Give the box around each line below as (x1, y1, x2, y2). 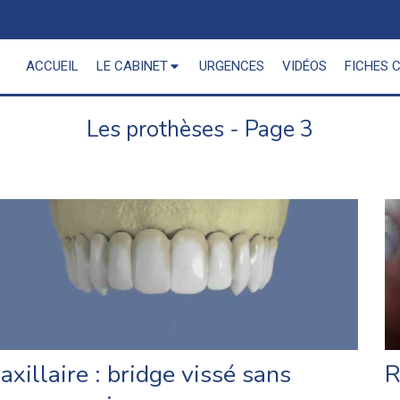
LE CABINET (96, 58, 168, 74)
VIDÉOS (282, 58, 327, 74)
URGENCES (199, 58, 264, 74)
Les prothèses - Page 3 (87, 114, 313, 145)
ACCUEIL (26, 58, 79, 74)
